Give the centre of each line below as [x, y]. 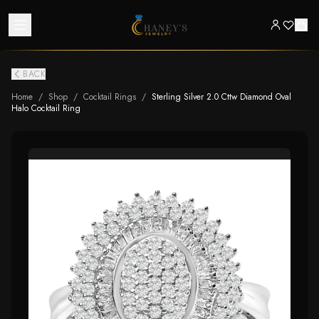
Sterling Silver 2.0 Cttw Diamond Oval [221, 97]
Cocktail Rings [110, 97]
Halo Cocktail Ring [46, 108]
